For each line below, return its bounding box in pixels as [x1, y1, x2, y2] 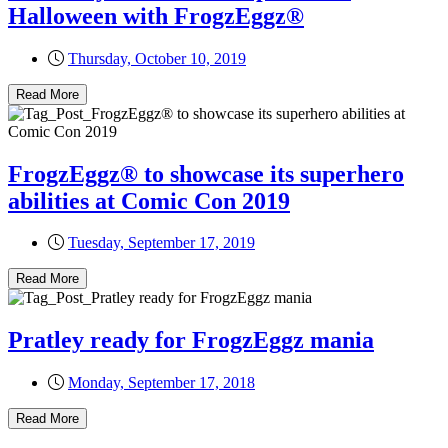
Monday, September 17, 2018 [68, 374, 255, 392]
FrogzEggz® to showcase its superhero [8, 160, 404, 187]
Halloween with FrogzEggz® [8, 2, 304, 29]
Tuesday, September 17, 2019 [68, 234, 255, 252]
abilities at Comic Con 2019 [8, 187, 290, 214]
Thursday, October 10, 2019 [68, 49, 246, 67]
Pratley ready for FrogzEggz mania [8, 327, 374, 354]
